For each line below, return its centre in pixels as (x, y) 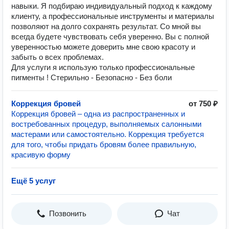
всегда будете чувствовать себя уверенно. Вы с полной (110, 37)
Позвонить (68, 213)
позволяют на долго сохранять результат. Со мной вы (106, 26)
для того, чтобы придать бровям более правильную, (104, 144)
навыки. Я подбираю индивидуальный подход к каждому (112, 6)
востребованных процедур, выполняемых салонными (106, 124)
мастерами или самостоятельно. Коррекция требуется (108, 134)
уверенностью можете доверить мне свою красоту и (103, 47)
